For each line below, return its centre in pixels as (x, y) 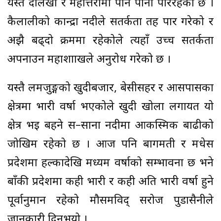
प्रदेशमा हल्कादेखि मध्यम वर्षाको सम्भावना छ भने (110, 164)
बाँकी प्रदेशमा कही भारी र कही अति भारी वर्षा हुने (110, 183)
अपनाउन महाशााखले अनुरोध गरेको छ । (89, 60)
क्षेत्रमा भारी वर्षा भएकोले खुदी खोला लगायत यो (110, 108)
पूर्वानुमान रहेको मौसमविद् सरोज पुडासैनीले (110, 201)
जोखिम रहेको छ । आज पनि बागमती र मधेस (110, 145)
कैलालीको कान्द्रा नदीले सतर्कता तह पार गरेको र (110, 23)
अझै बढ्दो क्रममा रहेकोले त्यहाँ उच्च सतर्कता (110, 41)
